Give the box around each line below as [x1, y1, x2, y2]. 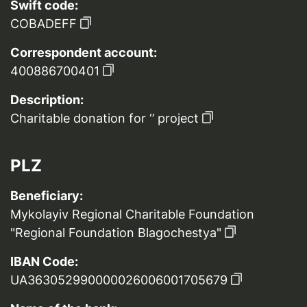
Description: [10, 93, 84, 107]
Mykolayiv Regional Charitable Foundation [10, 207, 254, 221]
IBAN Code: [10, 254, 78, 269]
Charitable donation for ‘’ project [10, 111, 199, 125]
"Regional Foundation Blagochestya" [10, 225, 221, 240]
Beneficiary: [10, 188, 83, 203]
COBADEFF [10, 16, 77, 31]
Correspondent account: [10, 45, 157, 60]
